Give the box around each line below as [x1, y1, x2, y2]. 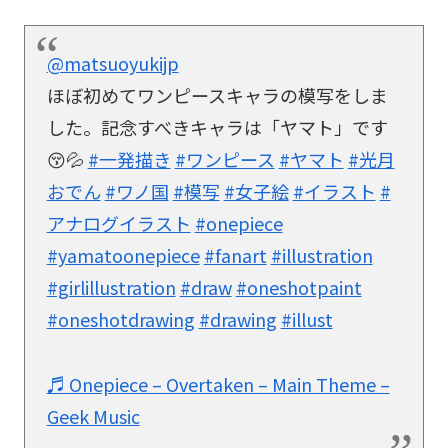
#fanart [203, 242, 267, 269]
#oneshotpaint [235, 274, 362, 301]
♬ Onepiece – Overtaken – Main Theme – [46, 370, 390, 397]
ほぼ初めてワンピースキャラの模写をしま [46, 82, 388, 109]
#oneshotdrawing [46, 306, 195, 333]
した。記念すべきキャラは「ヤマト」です [46, 114, 388, 141]
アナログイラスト [46, 210, 191, 237]
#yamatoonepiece [46, 242, 200, 269]
